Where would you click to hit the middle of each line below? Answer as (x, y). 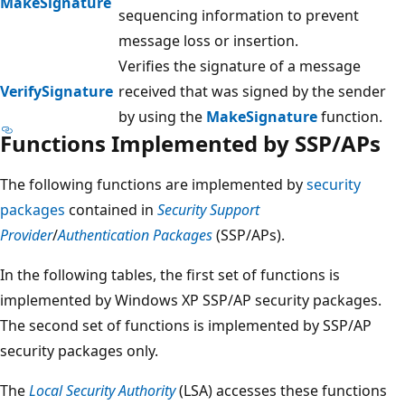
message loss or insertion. (208, 40)
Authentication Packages (135, 235)
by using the (162, 116)
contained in (111, 209)
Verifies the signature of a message (240, 66)
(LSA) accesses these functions (281, 390)
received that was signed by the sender (252, 91)
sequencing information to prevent (239, 15)
